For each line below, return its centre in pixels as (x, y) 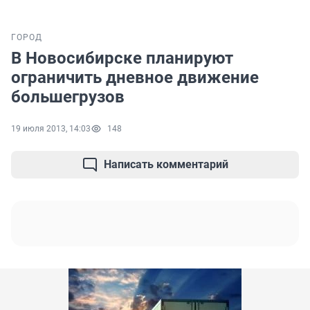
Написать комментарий (166, 165)
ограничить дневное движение (135, 78)
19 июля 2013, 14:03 (51, 129)
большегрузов (68, 97)
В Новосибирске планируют (122, 58)
